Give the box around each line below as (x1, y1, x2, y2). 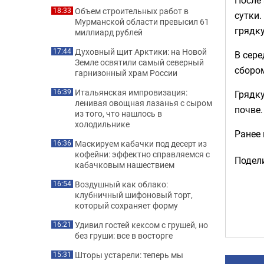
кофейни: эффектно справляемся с (75, 148, 210, 160)
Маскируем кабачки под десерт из (75, 138, 207, 149)
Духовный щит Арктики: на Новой (75, 46, 207, 57)
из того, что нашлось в (75, 108, 162, 119)
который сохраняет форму (75, 200, 178, 211)
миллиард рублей (75, 27, 143, 38)
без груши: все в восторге (75, 230, 173, 241)
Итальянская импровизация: (75, 87, 187, 98)
